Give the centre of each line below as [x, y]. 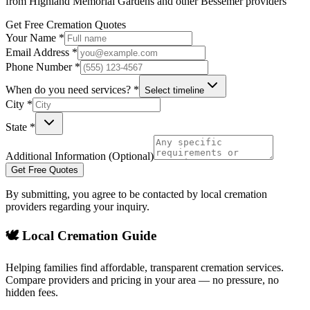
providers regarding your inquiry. [77, 207]
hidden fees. [32, 292]
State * [20, 127]
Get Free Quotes [45, 170]
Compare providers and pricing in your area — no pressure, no [142, 280]
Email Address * [42, 53]
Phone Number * [43, 67]
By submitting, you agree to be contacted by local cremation [136, 194]
